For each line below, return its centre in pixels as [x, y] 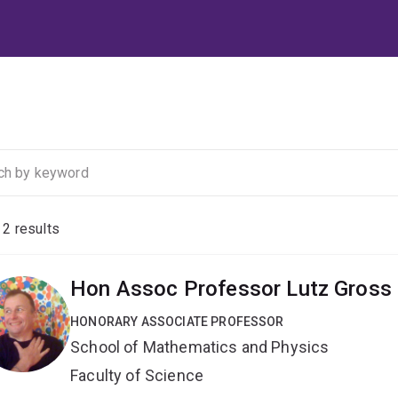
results [35, 229]
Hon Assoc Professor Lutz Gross [231, 289]
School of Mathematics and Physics [200, 347]
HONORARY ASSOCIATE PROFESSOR [177, 322]
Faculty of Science [137, 376]
